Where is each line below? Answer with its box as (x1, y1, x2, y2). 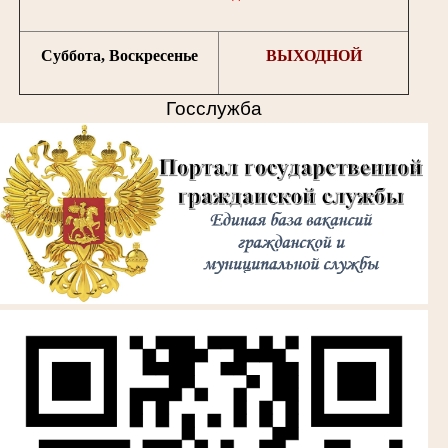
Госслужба (166, 98, 262, 120)
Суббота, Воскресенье (40, 47, 198, 65)
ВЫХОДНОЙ (265, 47, 362, 65)
